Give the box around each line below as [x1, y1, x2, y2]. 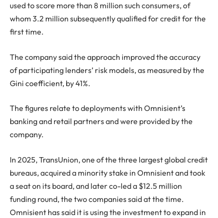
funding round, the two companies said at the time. [10, 194, 184, 204]
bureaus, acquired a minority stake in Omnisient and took [10, 167, 205, 178]
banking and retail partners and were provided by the [10, 116, 193, 127]
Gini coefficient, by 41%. [10, 78, 91, 88]
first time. [10, 27, 44, 37]
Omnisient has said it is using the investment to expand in [10, 207, 206, 217]
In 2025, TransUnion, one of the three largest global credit [10, 154, 208, 164]
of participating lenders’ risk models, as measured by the [10, 65, 204, 75]
